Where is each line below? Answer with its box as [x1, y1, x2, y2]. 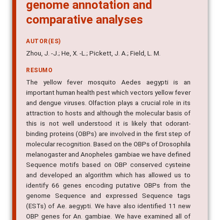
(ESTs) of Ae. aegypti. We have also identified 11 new [26, 202, 191, 210]
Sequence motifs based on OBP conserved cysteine [26, 161, 191, 169]
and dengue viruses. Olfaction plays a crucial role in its [26, 99, 191, 107]
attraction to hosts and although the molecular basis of [26, 109, 191, 117]
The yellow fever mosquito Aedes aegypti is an [26, 78, 191, 86]
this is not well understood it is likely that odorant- [26, 119, 191, 128]
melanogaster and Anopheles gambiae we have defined [26, 150, 191, 159]
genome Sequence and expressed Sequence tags [26, 192, 191, 200]
